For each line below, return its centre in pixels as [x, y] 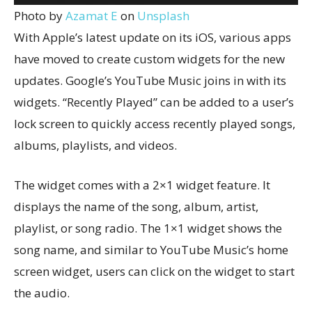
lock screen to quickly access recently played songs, [155, 123]
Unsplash [163, 15]
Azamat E [92, 15]
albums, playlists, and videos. [95, 145]
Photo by [40, 15]
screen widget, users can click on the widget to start [154, 271]
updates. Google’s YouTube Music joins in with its [150, 80]
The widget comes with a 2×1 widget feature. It [142, 185]
